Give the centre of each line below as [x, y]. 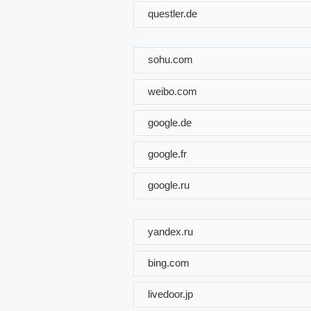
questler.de [173, 13]
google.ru [169, 185]
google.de [170, 122]
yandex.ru [170, 231]
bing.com [169, 262]
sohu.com [170, 59]
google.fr [167, 153]
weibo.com [173, 91]
